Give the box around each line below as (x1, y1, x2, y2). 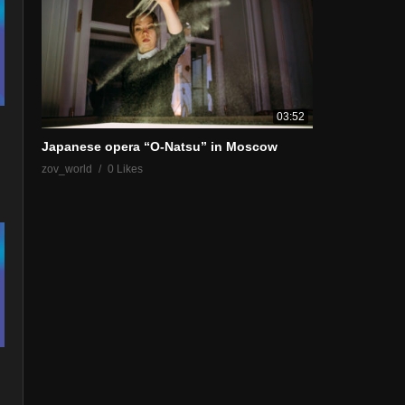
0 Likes (108, 163, 143, 176)
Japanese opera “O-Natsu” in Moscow (42, 139, 278, 155)
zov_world (42, 163, 92, 176)
